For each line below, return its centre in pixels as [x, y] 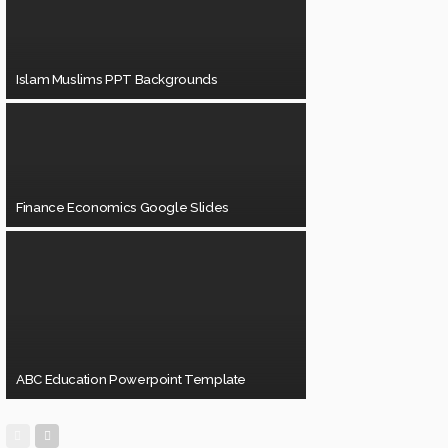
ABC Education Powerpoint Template [131, 380]
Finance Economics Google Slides [122, 207]
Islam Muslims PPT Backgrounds [117, 79]
